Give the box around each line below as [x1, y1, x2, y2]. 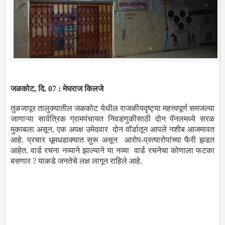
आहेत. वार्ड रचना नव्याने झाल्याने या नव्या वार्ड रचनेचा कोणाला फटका [11, 146, 214, 155]
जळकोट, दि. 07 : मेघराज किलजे [11, 84, 105, 93]
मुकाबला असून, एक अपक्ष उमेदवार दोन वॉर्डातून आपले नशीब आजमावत [11, 125, 214, 134]
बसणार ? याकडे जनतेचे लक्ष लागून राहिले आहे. [11, 157, 142, 166]
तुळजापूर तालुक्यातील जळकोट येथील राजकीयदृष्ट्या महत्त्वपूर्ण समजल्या [11, 104, 214, 113]
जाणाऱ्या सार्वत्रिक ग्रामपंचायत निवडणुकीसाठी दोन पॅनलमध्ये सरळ [11, 115, 214, 124]
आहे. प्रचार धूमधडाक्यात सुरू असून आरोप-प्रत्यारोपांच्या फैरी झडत [11, 136, 214, 145]
